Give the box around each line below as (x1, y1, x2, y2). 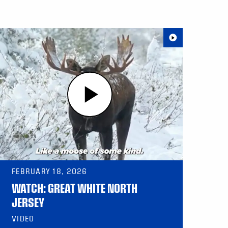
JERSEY (12, 195, 44, 210)
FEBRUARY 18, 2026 (12, 167, 88, 176)
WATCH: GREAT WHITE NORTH (12, 181, 137, 195)
